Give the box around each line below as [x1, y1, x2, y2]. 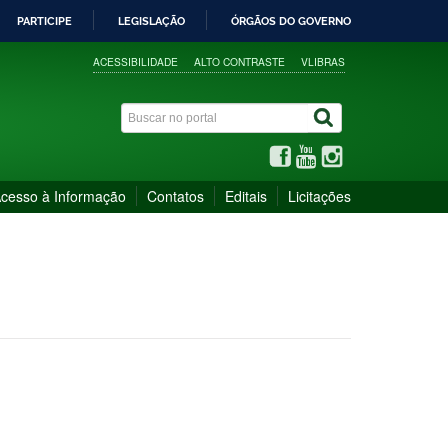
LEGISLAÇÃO [118, 14, 185, 28]
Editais [225, 185, 267, 206]
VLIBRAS [301, 53, 346, 69]
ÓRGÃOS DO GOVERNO [231, 14, 351, 28]
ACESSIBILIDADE [93, 53, 179, 69]
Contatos [147, 185, 204, 206]
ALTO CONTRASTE [194, 53, 286, 69]
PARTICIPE [17, 14, 72, 28]
